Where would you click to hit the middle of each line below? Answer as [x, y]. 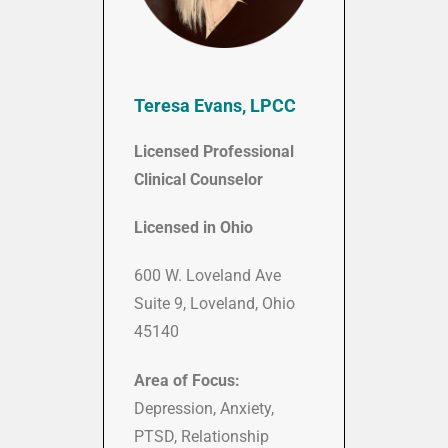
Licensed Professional [214, 151]
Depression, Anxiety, [204, 408]
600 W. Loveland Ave [207, 275]
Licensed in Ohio [193, 227]
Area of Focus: [187, 380]
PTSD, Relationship [201, 436]
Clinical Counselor [198, 179]
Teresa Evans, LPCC [215, 105]
